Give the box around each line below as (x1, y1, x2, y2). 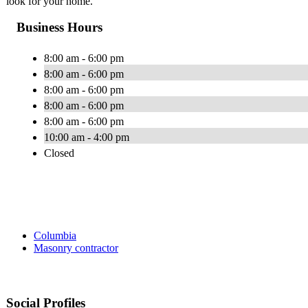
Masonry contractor (34, 242, 118, 254)
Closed (44, 147, 74, 159)
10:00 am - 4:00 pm (44, 131, 129, 144)
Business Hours (16, 20, 102, 35)
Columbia (34, 230, 76, 242)
